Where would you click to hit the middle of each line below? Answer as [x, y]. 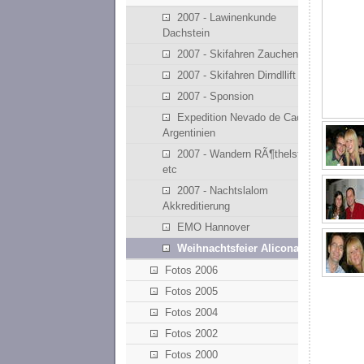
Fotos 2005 [192, 292]
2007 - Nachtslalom [222, 191]
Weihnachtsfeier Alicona [238, 249]
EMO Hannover [213, 227]
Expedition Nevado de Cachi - [247, 118]
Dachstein [186, 33]
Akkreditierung [196, 206]
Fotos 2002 [192, 334]
